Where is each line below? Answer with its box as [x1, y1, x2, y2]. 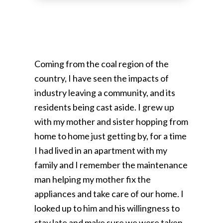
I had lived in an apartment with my [34, 144, 167, 156]
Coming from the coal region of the [34, 58, 169, 69]
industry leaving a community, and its [34, 87, 175, 98]
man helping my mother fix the [34, 173, 151, 185]
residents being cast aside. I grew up [34, 101, 174, 112]
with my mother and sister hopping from [34, 115, 188, 127]
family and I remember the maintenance [34, 159, 188, 170]
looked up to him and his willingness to [34, 202, 180, 214]
